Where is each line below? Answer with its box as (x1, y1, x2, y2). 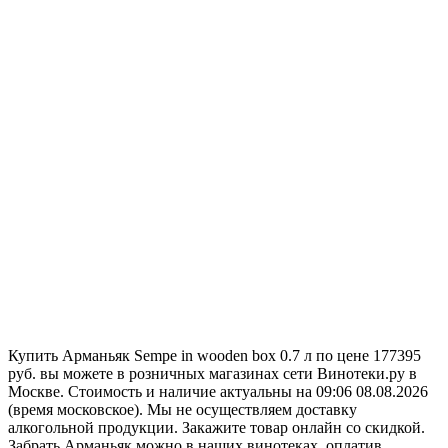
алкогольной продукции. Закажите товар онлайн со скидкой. (8, 418, 425, 436)
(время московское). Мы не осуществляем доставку (8, 400, 357, 418)
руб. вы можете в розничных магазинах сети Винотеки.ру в (8, 364, 417, 382)
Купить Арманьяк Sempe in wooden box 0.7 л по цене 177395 (8, 346, 421, 364)
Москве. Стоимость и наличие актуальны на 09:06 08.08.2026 (8, 382, 428, 400)
